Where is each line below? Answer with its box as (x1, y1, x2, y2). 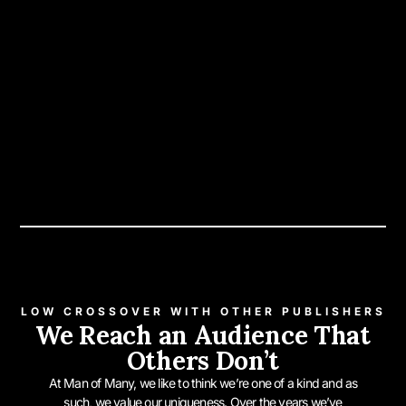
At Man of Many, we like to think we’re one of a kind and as (48, 374, 358, 391)
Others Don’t (126, 343, 280, 377)
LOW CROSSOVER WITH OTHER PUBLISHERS (20, 304, 386, 318)
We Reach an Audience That (35, 318, 371, 352)
